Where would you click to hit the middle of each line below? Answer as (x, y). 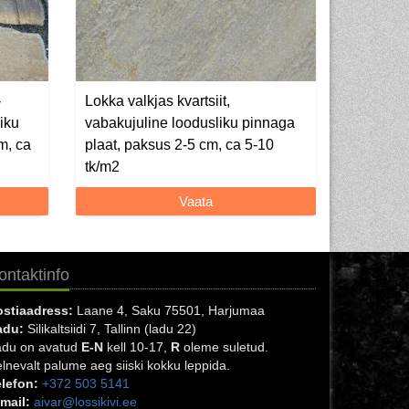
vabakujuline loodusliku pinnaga (190, 122)
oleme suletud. (224, 346)
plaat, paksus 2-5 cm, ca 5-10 (180, 144)
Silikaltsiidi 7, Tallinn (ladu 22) (110, 328)
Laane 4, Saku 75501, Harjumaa (169, 310)
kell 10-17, (137, 346)
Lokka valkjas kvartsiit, (158, 100)
